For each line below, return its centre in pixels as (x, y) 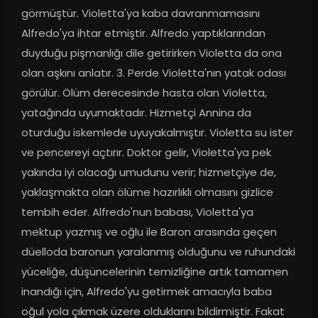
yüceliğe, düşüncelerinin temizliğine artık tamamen (154, 272)
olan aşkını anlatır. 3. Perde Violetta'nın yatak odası (153, 73)
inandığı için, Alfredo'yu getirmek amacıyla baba (146, 292)
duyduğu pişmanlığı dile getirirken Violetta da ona (151, 53)
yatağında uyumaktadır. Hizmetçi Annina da (136, 113)
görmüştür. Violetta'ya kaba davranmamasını (140, 13)
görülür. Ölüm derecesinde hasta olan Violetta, (144, 93)
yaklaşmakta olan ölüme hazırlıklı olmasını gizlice (147, 192)
